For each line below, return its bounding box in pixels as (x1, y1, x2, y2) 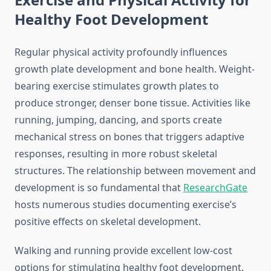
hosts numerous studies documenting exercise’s (15, 198, 237, 212)
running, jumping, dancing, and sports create (15, 113, 222, 127)
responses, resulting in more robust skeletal (15, 147, 217, 161)
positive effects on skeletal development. (15, 215, 201, 229)
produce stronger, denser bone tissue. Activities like (15, 96, 250, 110)
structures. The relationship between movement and (15, 164, 256, 178)
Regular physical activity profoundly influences (15, 45, 227, 59)
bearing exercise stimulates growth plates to (15, 79, 219, 93)
